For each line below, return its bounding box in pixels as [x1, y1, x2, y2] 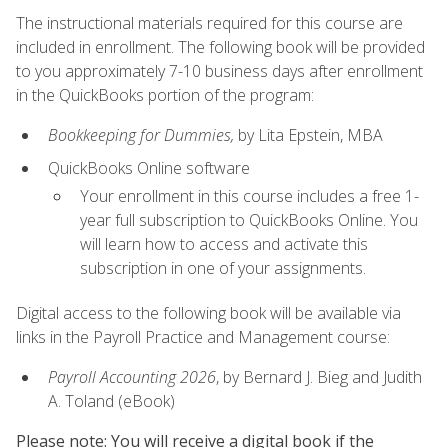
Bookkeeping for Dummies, [48, 124, 234, 147]
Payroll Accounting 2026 [48, 365, 216, 388]
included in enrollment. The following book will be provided [16, 35, 425, 58]
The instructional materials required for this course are [16, 11, 403, 34]
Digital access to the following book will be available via [16, 301, 401, 324]
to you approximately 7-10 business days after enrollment [16, 59, 423, 82]
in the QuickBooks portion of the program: [16, 83, 314, 106]
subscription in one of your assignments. [80, 256, 366, 279]
